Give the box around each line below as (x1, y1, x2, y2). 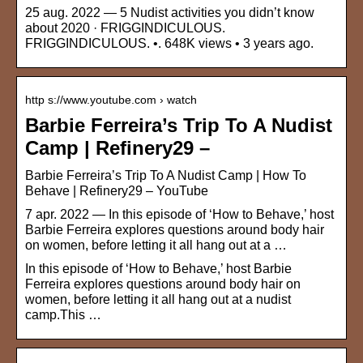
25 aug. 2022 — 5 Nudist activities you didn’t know (25, 6, 314, 20)
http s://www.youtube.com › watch (25, 93, 197, 107)
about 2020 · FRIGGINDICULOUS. (25, 21, 225, 36)
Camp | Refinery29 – (25, 137, 210, 160)
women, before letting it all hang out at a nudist (25, 293, 291, 307)
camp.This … (25, 308, 101, 322)
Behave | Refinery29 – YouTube (25, 184, 208, 199)
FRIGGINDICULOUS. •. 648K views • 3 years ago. (25, 36, 314, 51)
